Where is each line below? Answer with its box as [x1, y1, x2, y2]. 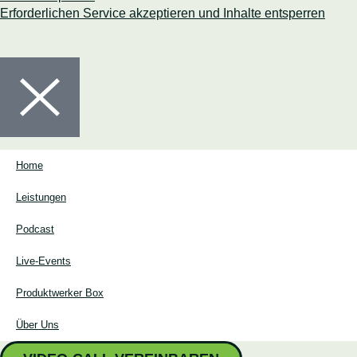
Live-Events [16, 255, 71, 267]
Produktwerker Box [16, 287, 104, 299]
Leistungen [16, 191, 66, 203]
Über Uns [16, 319, 59, 331]
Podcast [16, 223, 54, 235]
